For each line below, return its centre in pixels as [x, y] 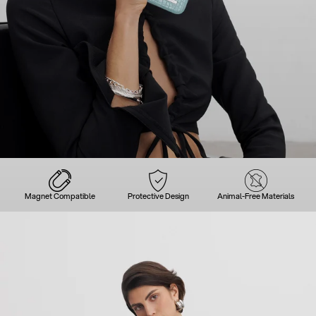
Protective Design [158, 196]
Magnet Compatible [60, 196]
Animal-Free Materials [256, 196]
